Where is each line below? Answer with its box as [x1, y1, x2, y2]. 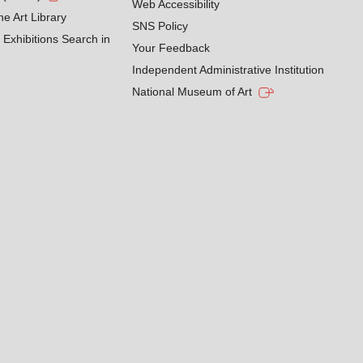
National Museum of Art [132, 85, 253, 98]
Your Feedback [132, 41, 211, 54]
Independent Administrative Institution [132, 63, 325, 76]
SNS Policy [132, 19, 189, 32]
